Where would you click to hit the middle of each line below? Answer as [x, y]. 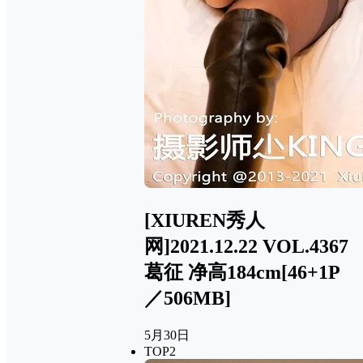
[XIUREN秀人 [205, 221]
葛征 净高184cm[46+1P [242, 273]
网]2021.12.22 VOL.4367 [246, 247]
